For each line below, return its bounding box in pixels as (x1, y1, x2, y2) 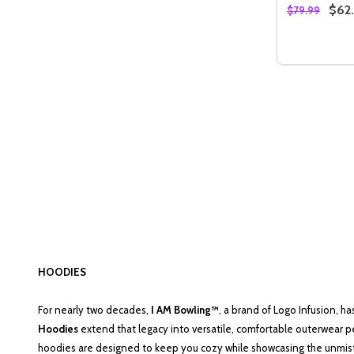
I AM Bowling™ (151, 303, 219, 316)
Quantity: (287, 43, 337, 58)
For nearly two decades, (38, 303, 151, 316)
